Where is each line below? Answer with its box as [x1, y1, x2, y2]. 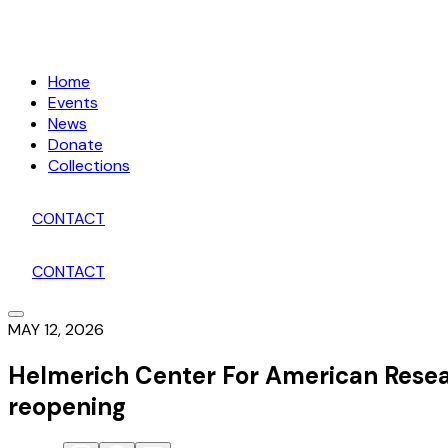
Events [48, 92, 98, 113]
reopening [8, 390, 126, 422]
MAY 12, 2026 [8, 319, 104, 340]
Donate [48, 134, 103, 155]
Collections [48, 155, 130, 176]
